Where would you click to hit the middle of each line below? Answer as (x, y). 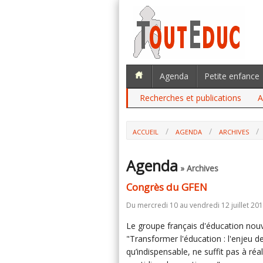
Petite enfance (232, 76)
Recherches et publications (190, 98)
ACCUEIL (146, 132)
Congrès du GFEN (167, 187)
